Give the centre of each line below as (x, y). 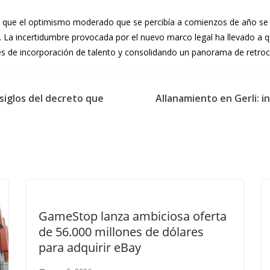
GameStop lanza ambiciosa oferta (133, 216)
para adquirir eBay (90, 247)
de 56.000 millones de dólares (121, 232)
